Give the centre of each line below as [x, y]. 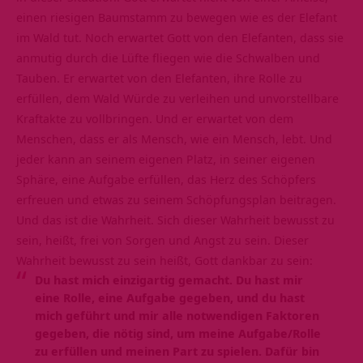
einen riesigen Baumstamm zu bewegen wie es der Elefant [177, 17]
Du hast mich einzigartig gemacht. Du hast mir [169, 279]
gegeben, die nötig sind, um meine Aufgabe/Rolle [177, 333]
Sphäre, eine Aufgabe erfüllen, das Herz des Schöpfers [166, 179]
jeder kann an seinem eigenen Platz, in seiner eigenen [166, 158]
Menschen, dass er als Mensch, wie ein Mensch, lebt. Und [174, 138]
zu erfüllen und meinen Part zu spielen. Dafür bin [177, 350]
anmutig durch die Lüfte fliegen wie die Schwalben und [168, 57]
